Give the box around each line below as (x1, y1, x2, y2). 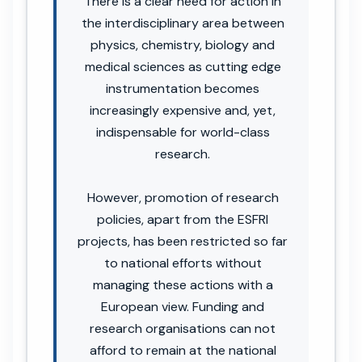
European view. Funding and (101, 297, 264, 315)
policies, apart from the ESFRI (97, 210, 268, 228)
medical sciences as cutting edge (84, 57, 281, 75)
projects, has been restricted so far (78, 232, 288, 250)
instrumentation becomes (106, 79, 259, 97)
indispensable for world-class (95, 123, 270, 141)
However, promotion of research (86, 188, 279, 206)
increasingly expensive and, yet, (90, 101, 276, 119)
